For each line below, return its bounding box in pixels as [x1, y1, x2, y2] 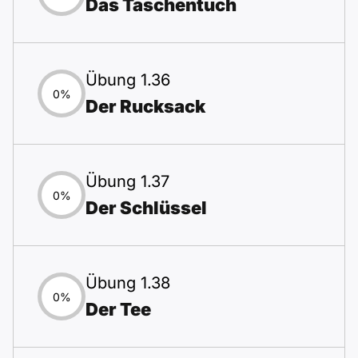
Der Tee [86, 299, 151, 320]
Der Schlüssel [86, 197, 207, 218]
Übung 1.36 [86, 70, 170, 89]
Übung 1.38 [86, 273, 170, 292]
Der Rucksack [86, 96, 205, 117]
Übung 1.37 [86, 172, 169, 191]
